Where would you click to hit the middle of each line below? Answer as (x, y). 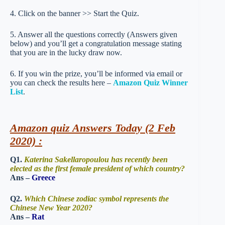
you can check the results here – (62, 82)
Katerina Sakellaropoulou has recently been (96, 159)
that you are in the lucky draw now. (66, 52)
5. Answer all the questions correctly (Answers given (94, 34)
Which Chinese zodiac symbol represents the (96, 198)
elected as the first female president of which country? (97, 168)
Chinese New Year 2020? (51, 207)
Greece (42, 177)
